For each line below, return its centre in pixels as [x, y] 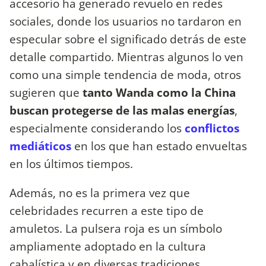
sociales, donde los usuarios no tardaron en [126, 21]
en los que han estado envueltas [159, 145]
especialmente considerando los [97, 128]
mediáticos [40, 145]
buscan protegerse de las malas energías [122, 110]
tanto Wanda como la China [159, 92]
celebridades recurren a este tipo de [107, 211]
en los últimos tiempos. [71, 163]
